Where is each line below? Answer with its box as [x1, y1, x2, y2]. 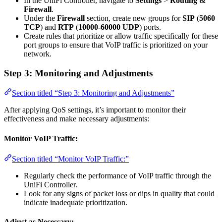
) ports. [139, 22, 161, 31]
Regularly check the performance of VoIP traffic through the [24, 171, 211, 180]
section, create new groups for [85, 13, 182, 22]
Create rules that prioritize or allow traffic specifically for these [24, 31, 218, 40]
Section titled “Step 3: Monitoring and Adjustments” [12, 89, 174, 98]
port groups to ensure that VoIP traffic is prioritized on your [24, 40, 208, 49]
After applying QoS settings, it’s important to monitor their [4, 106, 186, 114]
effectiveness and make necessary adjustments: [4, 114, 149, 123]
